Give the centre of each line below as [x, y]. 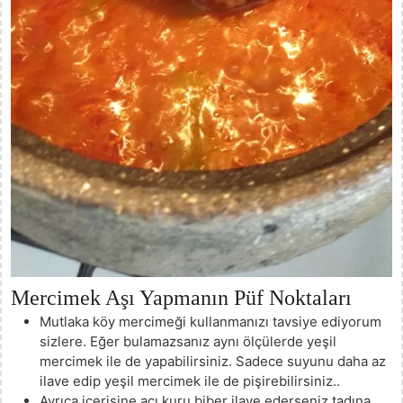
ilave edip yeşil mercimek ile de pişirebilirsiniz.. [190, 381]
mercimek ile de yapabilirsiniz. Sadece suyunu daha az [213, 361]
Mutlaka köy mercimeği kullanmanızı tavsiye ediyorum [210, 321]
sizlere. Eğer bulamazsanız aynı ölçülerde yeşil [188, 341]
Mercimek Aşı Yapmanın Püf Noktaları [181, 297]
